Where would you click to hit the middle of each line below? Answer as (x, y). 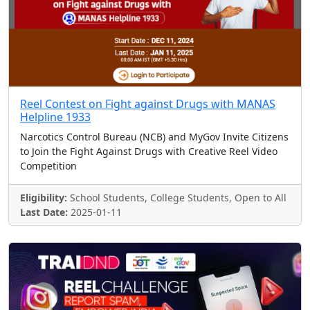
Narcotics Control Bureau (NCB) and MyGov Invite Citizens (154, 137)
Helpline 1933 (55, 117)
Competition (48, 166)
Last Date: (44, 212)
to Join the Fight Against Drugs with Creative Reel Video (149, 151)
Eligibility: (44, 198)
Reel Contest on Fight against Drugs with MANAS (148, 104)
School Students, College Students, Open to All (177, 198)
